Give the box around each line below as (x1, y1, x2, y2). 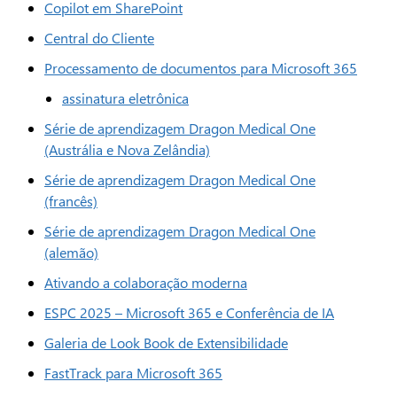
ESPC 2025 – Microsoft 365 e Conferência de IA (44, 303, 334, 322)
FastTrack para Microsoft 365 (44, 363, 222, 382)
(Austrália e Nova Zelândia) (44, 140, 210, 159)
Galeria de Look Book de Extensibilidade (44, 333, 288, 352)
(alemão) (44, 243, 98, 261)
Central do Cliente (44, 28, 154, 47)
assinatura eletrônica (62, 89, 189, 107)
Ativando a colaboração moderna (44, 273, 247, 292)
